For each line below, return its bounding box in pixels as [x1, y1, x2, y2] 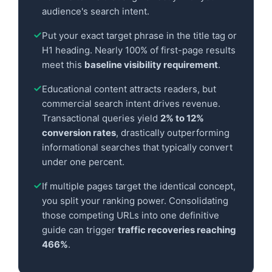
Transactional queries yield [42, 112, 160, 124]
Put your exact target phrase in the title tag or [42, 29, 237, 41]
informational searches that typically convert [42, 141, 233, 153]
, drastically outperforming [116, 126, 229, 138]
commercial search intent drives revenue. [42, 97, 220, 109]
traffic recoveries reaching [118, 223, 236, 236]
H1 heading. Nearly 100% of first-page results [42, 44, 236, 56]
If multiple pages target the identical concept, [42, 180, 236, 192]
